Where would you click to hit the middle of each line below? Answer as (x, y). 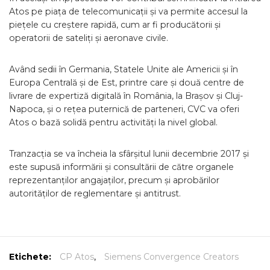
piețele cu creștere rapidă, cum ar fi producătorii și (115, 25)
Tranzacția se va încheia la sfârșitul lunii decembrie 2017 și (129, 154)
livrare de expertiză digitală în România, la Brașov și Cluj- (126, 96)
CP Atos (77, 257)
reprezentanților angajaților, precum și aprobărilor (114, 180)
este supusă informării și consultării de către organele (121, 167)
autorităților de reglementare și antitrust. (95, 193)
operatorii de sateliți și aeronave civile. (89, 38)
